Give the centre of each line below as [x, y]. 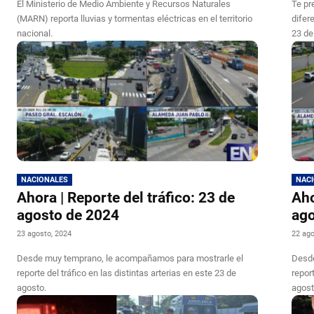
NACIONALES [45, 180]
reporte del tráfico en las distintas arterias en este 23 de [127, 273]
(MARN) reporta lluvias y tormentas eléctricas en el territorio [135, 19]
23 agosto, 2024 [44, 234]
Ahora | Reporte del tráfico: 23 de [126, 198]
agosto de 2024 [70, 216]
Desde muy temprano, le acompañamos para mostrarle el [130, 259]
